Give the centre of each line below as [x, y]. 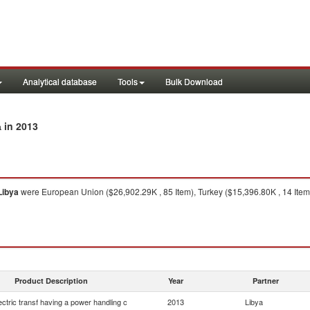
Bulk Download [194, 81]
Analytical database [60, 81]
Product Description [51, 281]
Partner [266, 281]
